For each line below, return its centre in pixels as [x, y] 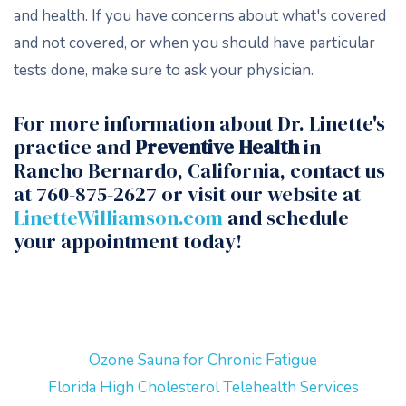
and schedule [286, 217]
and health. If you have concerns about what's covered [200, 16]
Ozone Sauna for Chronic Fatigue [203, 360]
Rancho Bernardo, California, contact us [199, 170]
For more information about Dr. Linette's [199, 123]
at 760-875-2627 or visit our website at [187, 194]
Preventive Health [217, 147]
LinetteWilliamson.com [118, 217]
